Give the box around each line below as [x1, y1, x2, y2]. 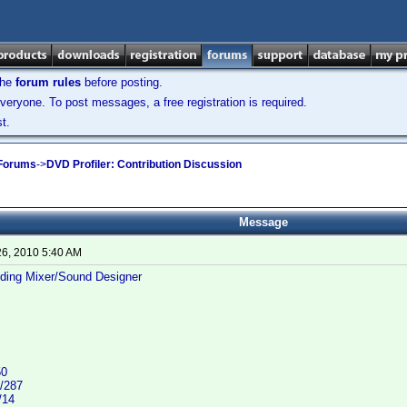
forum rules [15, 75, 81, 89]
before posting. [81, 75, 163, 89]
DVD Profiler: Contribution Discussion [46, 157, 242, 171]
